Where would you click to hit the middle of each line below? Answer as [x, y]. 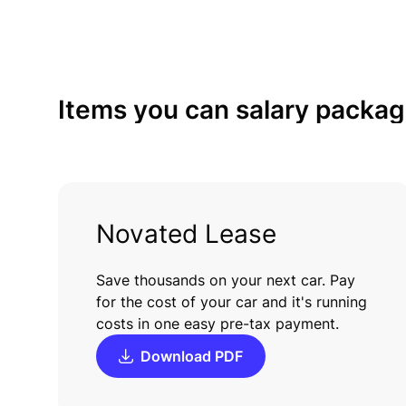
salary [272, 109]
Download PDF [192, 356]
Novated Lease [186, 233]
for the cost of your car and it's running [232, 301]
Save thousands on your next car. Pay [226, 280]
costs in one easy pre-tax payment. [217, 323]
